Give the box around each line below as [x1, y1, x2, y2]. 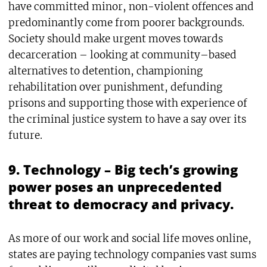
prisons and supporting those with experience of [8, 97, 247, 110]
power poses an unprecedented [8, 178, 222, 196]
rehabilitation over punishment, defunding [8, 80, 222, 94]
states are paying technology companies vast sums [8, 247, 256, 261]
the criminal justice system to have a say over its [8, 113, 246, 126]
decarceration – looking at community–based [8, 48, 237, 61]
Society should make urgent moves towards [8, 32, 223, 45]
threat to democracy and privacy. [8, 195, 234, 213]
